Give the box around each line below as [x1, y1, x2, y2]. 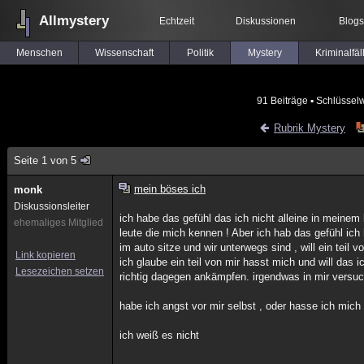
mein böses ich [133, 183, 206, 195]
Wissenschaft [94, 47, 154, 58]
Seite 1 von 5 [14, 154, 76, 167]
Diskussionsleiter [14, 201, 89, 212]
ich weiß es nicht [119, 329, 200, 341]
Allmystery [39, 13, 109, 28]
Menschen [15, 47, 63, 58]
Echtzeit [158, 15, 194, 27]
